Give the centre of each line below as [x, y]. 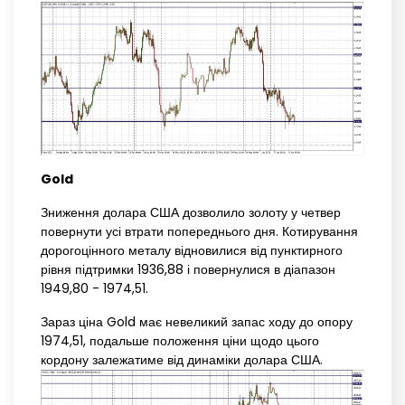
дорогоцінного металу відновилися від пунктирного [192, 251]
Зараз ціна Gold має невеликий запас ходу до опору [197, 322]
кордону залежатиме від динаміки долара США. [182, 360]
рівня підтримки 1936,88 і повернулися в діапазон [188, 270]
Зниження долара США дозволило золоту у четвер [191, 213]
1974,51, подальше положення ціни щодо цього [180, 341]
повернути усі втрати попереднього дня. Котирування [199, 232]
